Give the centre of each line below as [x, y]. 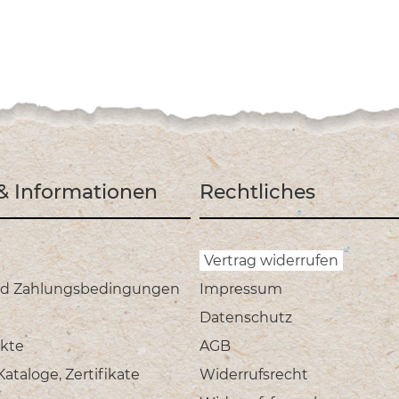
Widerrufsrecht [254, 375]
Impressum [241, 289]
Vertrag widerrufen [271, 261]
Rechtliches [257, 192]
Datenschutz [246, 318]
